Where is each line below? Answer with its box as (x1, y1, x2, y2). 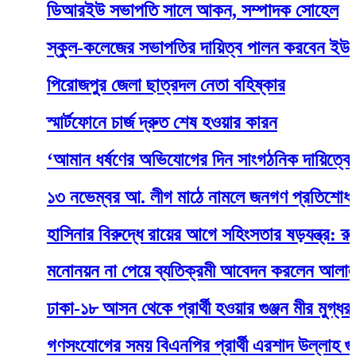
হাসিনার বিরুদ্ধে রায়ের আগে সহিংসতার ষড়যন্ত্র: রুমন (10, 223, 334, 245)
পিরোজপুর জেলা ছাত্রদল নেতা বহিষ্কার (10, 74, 250, 95)
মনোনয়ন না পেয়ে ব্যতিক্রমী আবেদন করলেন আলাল (10, 261, 322, 282)
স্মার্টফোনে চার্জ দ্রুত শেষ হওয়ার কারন (10, 111, 242, 133)
